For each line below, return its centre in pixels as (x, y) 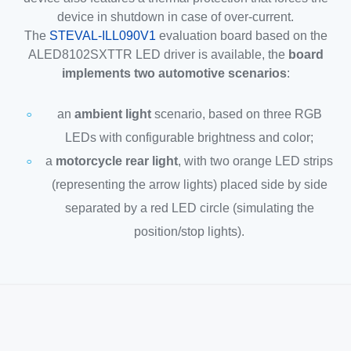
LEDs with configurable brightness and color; (189, 138)
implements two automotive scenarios (174, 74)
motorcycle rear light (117, 161)
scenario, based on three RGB (236, 114)
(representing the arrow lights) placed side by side (189, 185)
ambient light (112, 114)
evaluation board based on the (241, 36)
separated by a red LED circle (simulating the (189, 208)
